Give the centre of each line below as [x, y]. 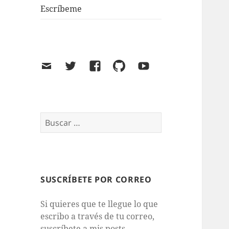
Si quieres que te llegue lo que [99, 204]
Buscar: [55, 118]
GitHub [130, 67]
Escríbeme [61, 9]
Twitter [81, 67]
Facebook [110, 67]
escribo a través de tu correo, [98, 216]
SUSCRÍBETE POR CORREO [96, 180]
